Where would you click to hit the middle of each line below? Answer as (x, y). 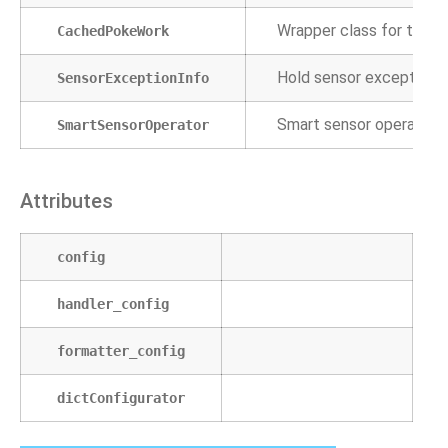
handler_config (113, 304)
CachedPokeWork (113, 31)
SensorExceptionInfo (133, 78)
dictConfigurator (121, 398)
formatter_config (121, 351)
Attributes (66, 201)
